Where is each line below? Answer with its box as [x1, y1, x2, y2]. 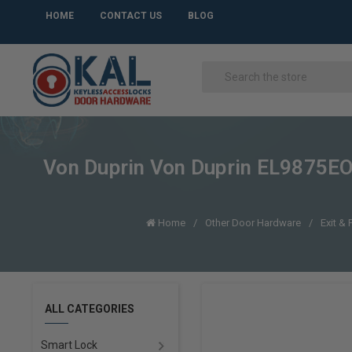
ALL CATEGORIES [44, 302, 134, 315]
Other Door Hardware [205, 216, 302, 229]
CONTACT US [99, 9, 162, 21]
